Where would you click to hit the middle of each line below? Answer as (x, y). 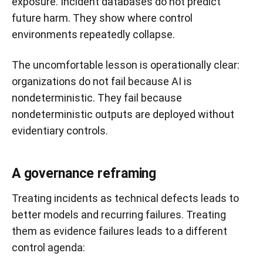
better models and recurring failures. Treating (119, 214)
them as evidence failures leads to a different (119, 231)
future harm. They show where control (102, 18)
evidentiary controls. (60, 130)
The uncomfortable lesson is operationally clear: (126, 65)
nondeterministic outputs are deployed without (123, 114)
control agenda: (48, 247)
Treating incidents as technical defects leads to (125, 198)
